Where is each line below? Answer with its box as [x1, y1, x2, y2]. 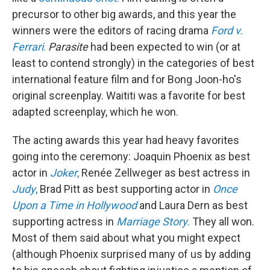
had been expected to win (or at [90, 40, 240, 54]
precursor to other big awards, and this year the [12, 8, 236, 21]
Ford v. [211, 24, 243, 37]
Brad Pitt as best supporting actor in [37, 183, 213, 196]
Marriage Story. [116, 215, 190, 228]
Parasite [48, 40, 90, 54]
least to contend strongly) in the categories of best [12, 57, 254, 70]
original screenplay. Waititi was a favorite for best [12, 89, 245, 102]
